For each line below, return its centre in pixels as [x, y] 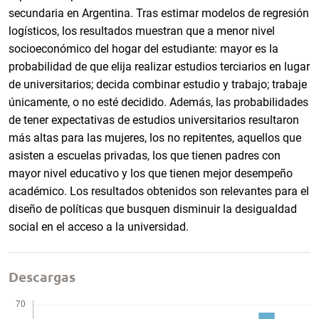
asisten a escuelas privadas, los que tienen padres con [145, 155]
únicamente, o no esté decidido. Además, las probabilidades [158, 102]
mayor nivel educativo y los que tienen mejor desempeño [151, 173]
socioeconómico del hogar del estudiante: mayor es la [143, 48]
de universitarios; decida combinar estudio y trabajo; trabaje [158, 84]
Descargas [42, 276]
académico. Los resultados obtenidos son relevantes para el [159, 191]
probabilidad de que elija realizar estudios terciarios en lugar [159, 66]
